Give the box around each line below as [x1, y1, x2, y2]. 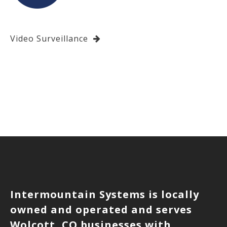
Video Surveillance [10, 32, 91, 44]
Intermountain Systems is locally [10, 187, 199, 201]
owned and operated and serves [10, 202, 192, 216]
